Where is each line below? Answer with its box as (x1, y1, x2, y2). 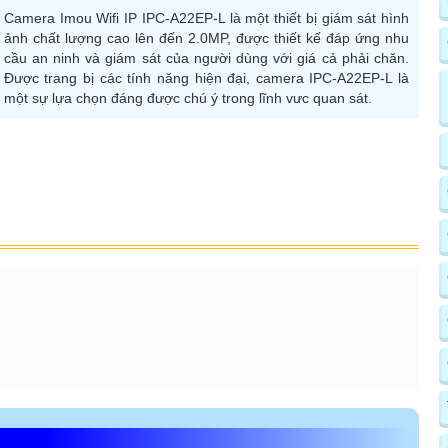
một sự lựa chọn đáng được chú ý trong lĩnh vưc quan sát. (3, 89, 372, 106)
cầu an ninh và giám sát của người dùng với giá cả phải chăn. (3, 49, 409, 66)
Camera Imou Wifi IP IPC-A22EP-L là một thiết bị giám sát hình (3, 9, 409, 26)
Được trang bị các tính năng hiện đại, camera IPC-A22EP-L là (3, 69, 409, 86)
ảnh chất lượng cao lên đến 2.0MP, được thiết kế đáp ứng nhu (3, 29, 409, 46)
